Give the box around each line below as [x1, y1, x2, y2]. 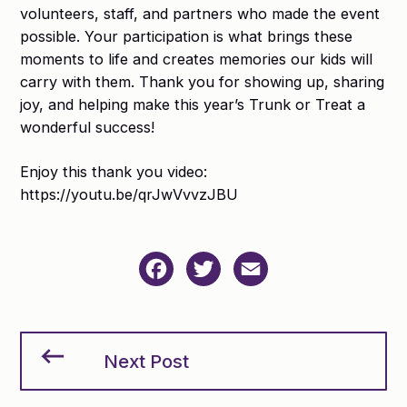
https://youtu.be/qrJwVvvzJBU [20, 185, 239, 203]
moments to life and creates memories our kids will [20, 50, 373, 68]
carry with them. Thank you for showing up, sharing [20, 73, 385, 91]
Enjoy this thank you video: [20, 163, 208, 181]
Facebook [177, 253, 246, 272]
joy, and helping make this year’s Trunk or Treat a [20, 95, 366, 114]
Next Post [104, 350, 190, 372]
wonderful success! [20, 118, 155, 136]
